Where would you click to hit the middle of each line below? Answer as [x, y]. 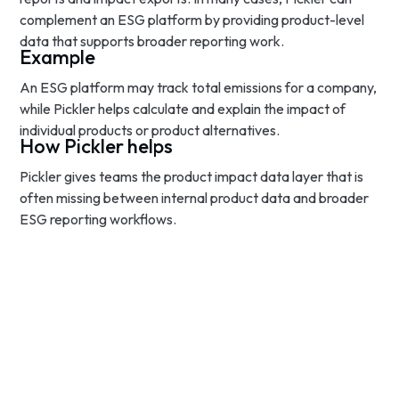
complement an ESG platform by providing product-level [192, 20]
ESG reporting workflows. [98, 219]
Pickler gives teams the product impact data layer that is [192, 176]
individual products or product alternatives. [150, 130]
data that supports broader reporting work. [152, 41]
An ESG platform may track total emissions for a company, [199, 87]
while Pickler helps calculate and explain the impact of [183, 109]
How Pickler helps [97, 146]
